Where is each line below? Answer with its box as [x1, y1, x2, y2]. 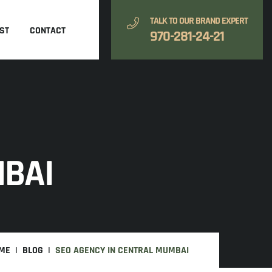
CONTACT [30, 24, 66, 37]
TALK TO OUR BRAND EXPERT [149, 14, 248, 27]
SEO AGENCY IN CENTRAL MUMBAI [55, 244, 189, 257]
